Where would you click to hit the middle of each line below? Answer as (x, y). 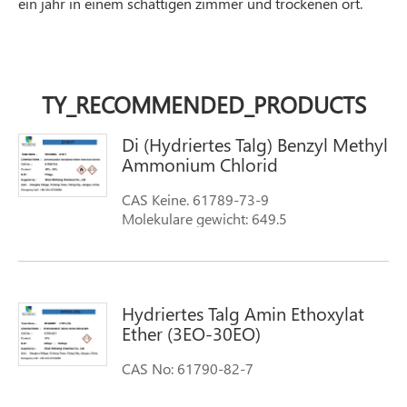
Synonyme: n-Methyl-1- (196, 238)
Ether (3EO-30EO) (191, 333)
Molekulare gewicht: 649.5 (204, 218)
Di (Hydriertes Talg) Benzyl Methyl (254, 144)
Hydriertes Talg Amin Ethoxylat (243, 313)
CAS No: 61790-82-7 (187, 368)
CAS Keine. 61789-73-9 (195, 199)
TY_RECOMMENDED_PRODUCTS (203, 104)
